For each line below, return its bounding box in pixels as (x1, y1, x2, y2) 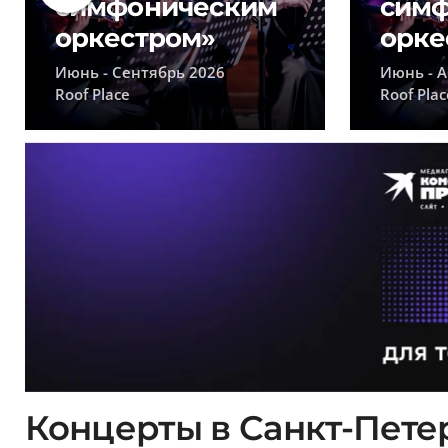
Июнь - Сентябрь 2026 (54, 61, 225, 82)
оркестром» (54, 21, 216, 54)
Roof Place (54, 83, 130, 104)
